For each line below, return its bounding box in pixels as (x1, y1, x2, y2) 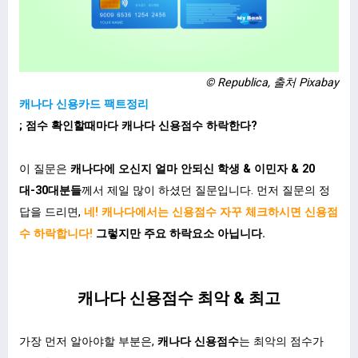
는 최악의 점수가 (239, 334, 324, 348)
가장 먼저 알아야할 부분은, (19, 334, 157, 348)
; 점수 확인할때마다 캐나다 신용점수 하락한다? (19, 118, 257, 133)
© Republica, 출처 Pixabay (205, 75, 339, 89)
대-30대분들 (19, 183, 82, 197)
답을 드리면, (19, 205, 81, 219)
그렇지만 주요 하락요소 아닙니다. (96, 226, 265, 241)
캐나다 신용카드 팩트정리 (19, 97, 149, 111)
